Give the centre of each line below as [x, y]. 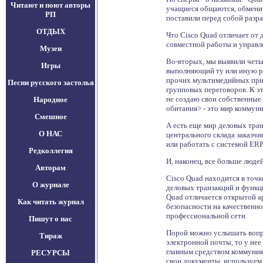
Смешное [50, 117]
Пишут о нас [50, 219]
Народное [50, 100]
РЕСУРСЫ [50, 253]
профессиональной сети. [207, 216]
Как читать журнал [50, 202]
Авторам [50, 168]
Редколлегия [50, 151]
